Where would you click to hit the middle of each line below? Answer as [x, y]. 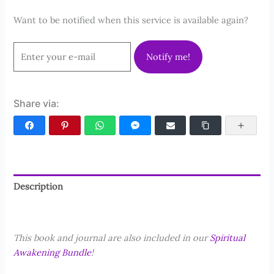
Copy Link [233, 125]
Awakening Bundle [53, 253]
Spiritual [228, 238]
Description [39, 186]
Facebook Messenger [182, 125]
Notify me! [168, 57]
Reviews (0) [37, 210]
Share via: [37, 104]
